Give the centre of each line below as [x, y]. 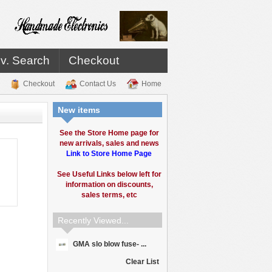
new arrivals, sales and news [109, 143]
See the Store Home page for [109, 133]
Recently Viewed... [93, 220]
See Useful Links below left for [109, 174]
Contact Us [98, 84]
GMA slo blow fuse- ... [109, 244]
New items [79, 110]
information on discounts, [109, 185]
